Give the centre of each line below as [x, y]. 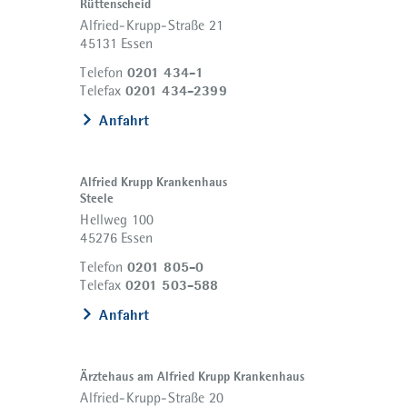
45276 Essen [117, 238]
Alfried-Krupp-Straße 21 [152, 25]
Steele [97, 199]
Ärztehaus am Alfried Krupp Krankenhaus [193, 377]
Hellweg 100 [117, 220]
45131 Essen [117, 44]
